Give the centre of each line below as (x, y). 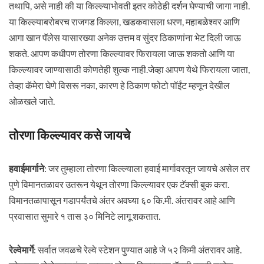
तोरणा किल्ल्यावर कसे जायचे (69, 135)
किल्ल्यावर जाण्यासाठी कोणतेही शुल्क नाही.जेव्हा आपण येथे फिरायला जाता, (129, 69)
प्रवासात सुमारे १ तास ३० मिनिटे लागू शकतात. (84, 216)
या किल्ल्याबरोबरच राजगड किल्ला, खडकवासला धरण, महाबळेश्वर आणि (124, 22)
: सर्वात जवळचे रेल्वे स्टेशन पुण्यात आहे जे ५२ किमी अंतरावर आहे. (137, 250)
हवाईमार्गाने (26, 168)
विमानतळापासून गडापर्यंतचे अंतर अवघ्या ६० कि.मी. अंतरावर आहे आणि (122, 200)
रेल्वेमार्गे (21, 250)
